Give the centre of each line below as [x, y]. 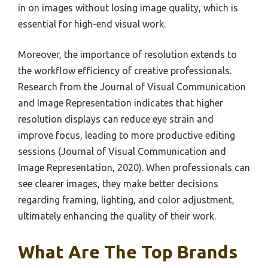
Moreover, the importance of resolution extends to [127, 55]
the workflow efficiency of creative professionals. [125, 71]
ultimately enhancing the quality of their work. [117, 216]
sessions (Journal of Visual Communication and [122, 152]
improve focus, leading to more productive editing [127, 135]
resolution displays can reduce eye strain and [116, 119]
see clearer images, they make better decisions [118, 184]
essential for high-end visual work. [92, 24]
